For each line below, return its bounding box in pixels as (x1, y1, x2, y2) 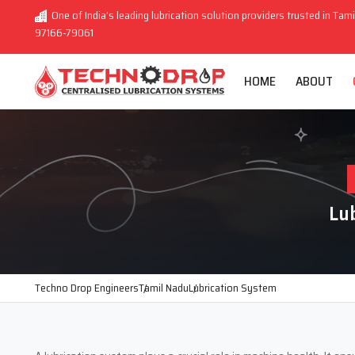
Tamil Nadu (139, 279, 189, 296)
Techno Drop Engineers (35, 279, 139, 296)
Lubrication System (189, 279, 277, 296)
